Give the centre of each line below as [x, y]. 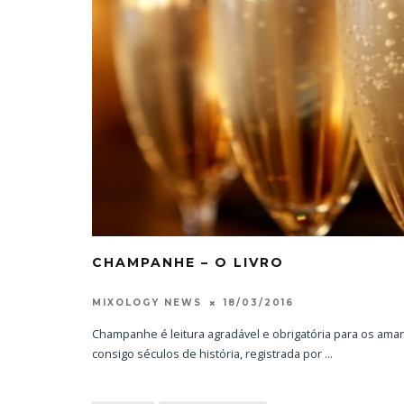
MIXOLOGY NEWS [147, 303]
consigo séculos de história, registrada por [208, 354]
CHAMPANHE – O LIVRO [188, 262]
